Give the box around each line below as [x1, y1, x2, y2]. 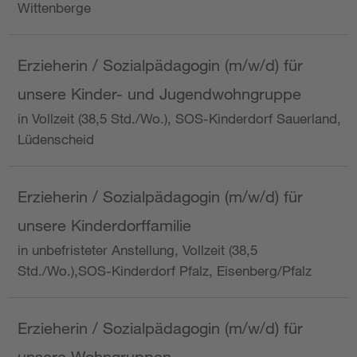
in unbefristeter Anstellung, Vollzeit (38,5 [18, 241, 257, 259]
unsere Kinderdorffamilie [18, 216, 191, 235]
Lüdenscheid [18, 131, 94, 148]
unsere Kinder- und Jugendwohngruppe [18, 84, 301, 104]
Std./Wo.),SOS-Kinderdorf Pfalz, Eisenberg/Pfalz [18, 262, 312, 280]
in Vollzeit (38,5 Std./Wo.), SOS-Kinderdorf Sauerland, [18, 110, 341, 127]
